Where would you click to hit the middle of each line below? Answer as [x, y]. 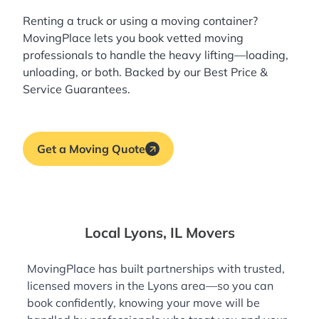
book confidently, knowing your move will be [143, 303]
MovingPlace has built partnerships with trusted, [156, 269]
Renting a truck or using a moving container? [140, 21]
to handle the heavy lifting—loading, [191, 55]
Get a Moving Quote [91, 149]
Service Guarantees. [77, 89]
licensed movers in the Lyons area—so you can [150, 286]
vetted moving [205, 38]
